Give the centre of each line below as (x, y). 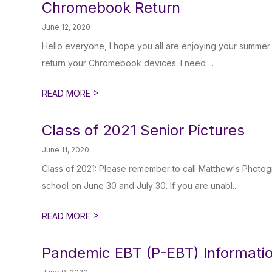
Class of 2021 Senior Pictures (144, 130)
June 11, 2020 (66, 150)
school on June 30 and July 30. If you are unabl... (140, 185)
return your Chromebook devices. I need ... (128, 63)
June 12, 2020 (66, 27)
